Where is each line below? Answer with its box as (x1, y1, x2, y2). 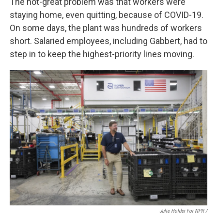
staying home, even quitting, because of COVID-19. (10, 10, 203, 20)
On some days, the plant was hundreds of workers (10, 23, 202, 33)
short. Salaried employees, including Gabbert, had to (10, 36, 207, 46)
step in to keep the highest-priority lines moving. (10, 49, 194, 60)
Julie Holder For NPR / (159, 207, 207, 214)
